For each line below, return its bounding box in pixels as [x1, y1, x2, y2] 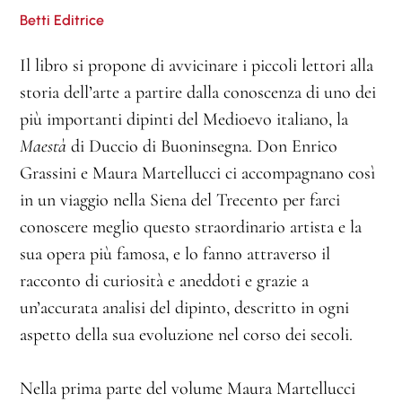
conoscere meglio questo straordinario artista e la [20, 215, 362, 238]
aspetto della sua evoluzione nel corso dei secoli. [20, 323, 353, 345]
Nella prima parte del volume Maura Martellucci [20, 377, 355, 399]
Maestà [20, 135, 66, 157]
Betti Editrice [20, 11, 104, 29]
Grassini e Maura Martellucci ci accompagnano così [20, 162, 375, 184]
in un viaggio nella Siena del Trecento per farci [20, 188, 340, 211]
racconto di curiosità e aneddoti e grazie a [20, 269, 309, 292]
